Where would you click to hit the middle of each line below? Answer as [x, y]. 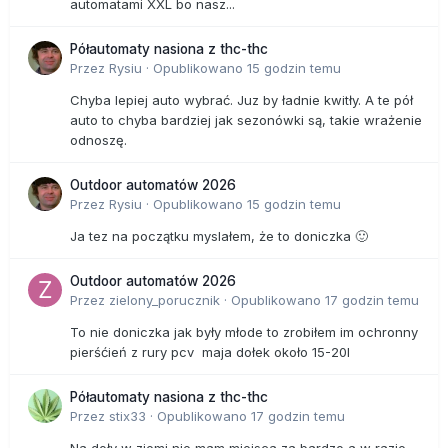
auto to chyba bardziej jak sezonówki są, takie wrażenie [246, 120]
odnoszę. [98, 140]
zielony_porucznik [164, 300]
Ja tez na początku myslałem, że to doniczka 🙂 [219, 236]
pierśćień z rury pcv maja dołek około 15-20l [214, 352]
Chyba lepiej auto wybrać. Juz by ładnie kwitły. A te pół [241, 100]
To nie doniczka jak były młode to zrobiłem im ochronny [244, 332]
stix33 [127, 416]
